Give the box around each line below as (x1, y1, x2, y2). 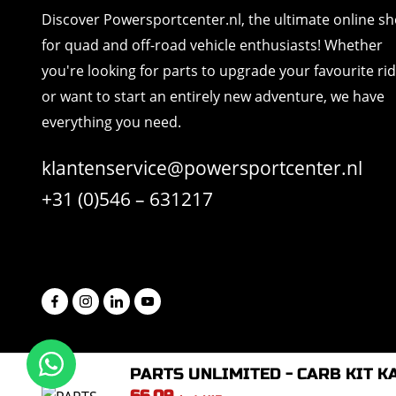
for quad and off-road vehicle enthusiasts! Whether (42, 35, 383, 56)
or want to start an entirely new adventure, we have (42, 87, 385, 107)
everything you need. (42, 112, 181, 133)
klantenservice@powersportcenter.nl (42, 156, 362, 181)
